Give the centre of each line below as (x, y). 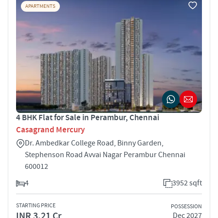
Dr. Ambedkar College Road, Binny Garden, (94, 143)
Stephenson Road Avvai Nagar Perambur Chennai (105, 154)
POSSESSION (186, 207)
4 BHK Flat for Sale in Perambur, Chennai (88, 118)
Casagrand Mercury (50, 130)
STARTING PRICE (36, 205)
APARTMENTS (40, 6)
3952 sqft (187, 183)
